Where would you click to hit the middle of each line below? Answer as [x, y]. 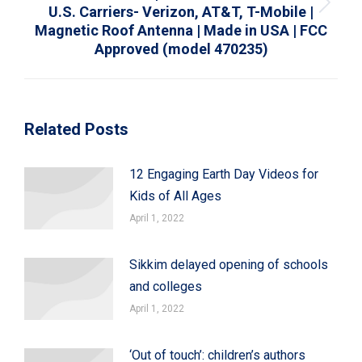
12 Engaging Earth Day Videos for [224, 174]
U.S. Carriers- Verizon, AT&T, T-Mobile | [181, 11]
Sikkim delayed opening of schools [229, 264]
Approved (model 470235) [181, 48]
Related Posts [76, 129]
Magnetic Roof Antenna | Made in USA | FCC [181, 30]
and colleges [166, 286]
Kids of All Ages [175, 196]
